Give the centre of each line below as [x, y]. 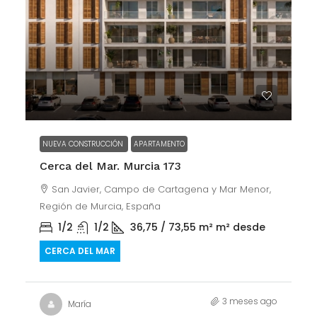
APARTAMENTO [159, 144]
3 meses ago [250, 301]
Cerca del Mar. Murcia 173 [110, 166]
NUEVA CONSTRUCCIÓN [84, 144]
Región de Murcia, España [100, 206]
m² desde [241, 227]
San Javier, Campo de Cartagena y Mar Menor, [161, 189]
